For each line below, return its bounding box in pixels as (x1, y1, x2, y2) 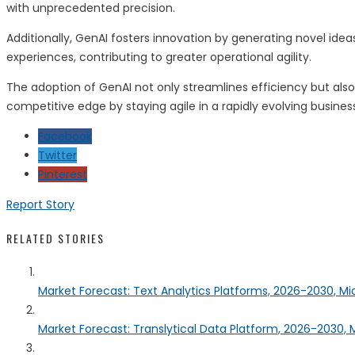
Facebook (38, 128, 92, 145)
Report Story (6, 197, 74, 213)
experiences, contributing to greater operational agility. (6, 49, 311, 66)
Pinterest (38, 166, 87, 183)
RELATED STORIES (6, 229, 105, 246)
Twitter (38, 147, 77, 164)
